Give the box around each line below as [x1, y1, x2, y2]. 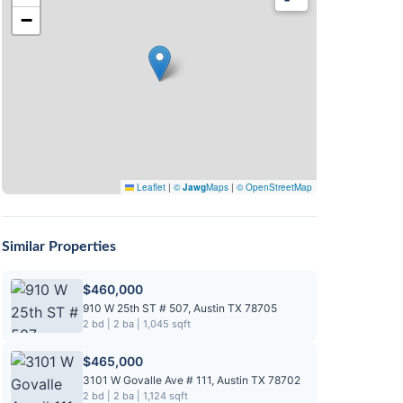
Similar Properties [2, 239, 116, 254]
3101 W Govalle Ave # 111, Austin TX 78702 [83, 373, 300, 387]
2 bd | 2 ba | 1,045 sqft [83, 318, 191, 330]
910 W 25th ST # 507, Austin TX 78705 [83, 301, 277, 315]
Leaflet [134, 181, 166, 193]
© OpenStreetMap [237, 181, 312, 193]
